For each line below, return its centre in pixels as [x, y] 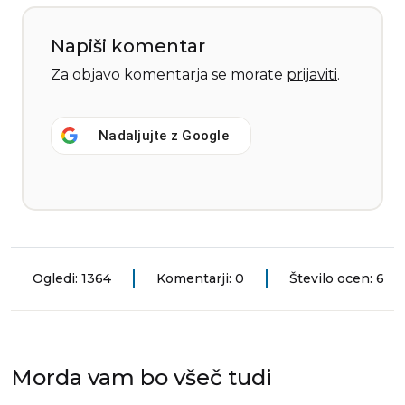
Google [205, 135]
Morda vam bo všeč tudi [141, 377]
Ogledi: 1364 [72, 278]
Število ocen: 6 [337, 278]
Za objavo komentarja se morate [169, 74]
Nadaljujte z [141, 135]
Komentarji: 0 [200, 278]
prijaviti [312, 74]
